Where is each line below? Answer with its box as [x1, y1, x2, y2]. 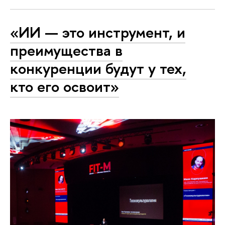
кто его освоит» [10, 76, 119, 97]
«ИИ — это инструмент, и [10, 22, 185, 43]
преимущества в [10, 40, 123, 61]
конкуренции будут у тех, [10, 58, 186, 79]
